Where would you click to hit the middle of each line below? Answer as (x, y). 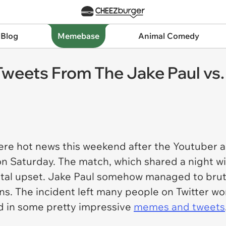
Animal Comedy (169, 36)
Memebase (78, 36)
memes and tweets (179, 207)
